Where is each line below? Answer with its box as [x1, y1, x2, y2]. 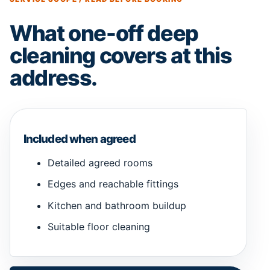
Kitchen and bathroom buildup [47, 199, 186, 212]
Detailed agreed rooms [47, 157, 152, 169]
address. [10, 64, 98, 92]
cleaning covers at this [10, 42, 232, 69]
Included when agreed [23, 131, 136, 146]
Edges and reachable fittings [47, 178, 178, 190]
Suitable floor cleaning [47, 220, 150, 233]
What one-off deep [10, 20, 198, 47]
